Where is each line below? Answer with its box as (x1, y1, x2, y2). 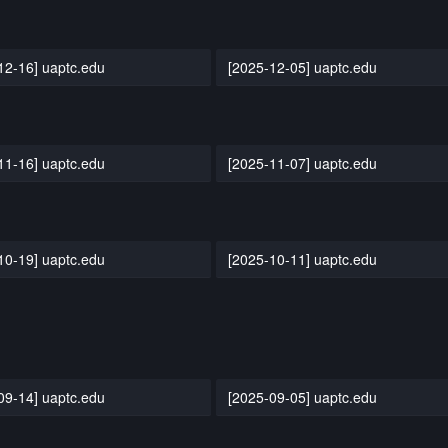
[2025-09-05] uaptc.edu (228, 386, 378, 407)
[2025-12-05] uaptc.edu (228, 56, 378, 77)
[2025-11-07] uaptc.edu (228, 152, 378, 173)
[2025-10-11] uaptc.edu (228, 248, 378, 269)
